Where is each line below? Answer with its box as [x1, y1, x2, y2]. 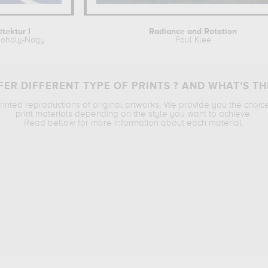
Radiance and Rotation [149, 28, 237, 36]
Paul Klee [175, 36, 211, 44]
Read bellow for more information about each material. [23, 118, 243, 127]
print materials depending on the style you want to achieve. [15, 109, 252, 118]
